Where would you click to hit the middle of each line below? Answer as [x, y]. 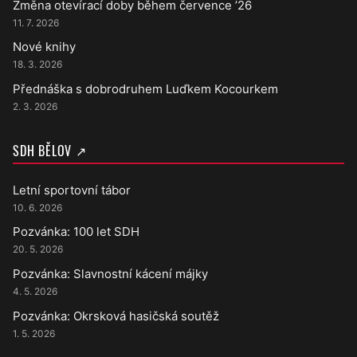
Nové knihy [44, 47]
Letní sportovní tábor [72, 190]
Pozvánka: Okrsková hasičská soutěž [116, 316]
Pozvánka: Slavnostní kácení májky [110, 273]
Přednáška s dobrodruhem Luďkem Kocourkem [145, 88]
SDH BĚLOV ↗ [50, 150]
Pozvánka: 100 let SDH [76, 232]
